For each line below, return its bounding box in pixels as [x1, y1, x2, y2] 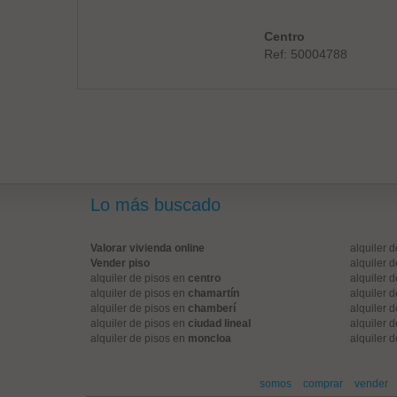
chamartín [188, 287, 239, 300]
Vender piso [90, 257, 150, 269]
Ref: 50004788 [263, 47, 347, 61]
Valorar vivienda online [90, 242, 205, 254]
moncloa [188, 332, 231, 345]
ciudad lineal [188, 317, 251, 330]
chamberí [188, 302, 236, 315]
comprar [302, 378, 343, 390]
